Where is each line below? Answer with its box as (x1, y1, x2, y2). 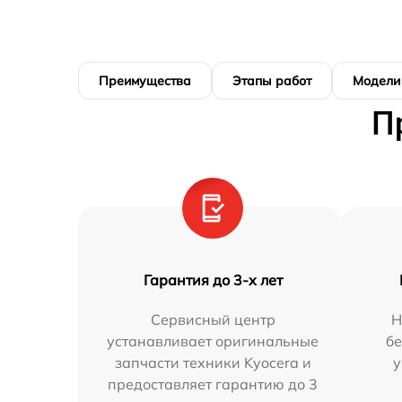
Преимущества (99, 73, 191, 90)
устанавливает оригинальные (107, 332, 319, 351)
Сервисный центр (150, 310, 275, 329)
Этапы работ (232, 73, 311, 90)
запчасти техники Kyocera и (114, 354, 311, 372)
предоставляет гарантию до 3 (108, 375, 319, 394)
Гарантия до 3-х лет (143, 271, 283, 290)
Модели (353, 73, 400, 90)
